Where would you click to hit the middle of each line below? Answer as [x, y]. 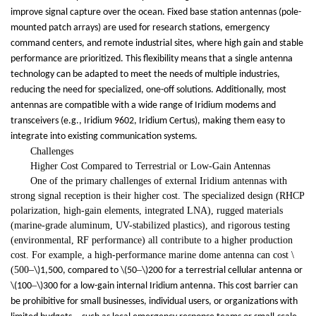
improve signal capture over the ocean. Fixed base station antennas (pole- [156, 13]
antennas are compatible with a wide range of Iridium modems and [143, 106]
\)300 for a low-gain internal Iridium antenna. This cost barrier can [167, 286]
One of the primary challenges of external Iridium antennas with [159, 181]
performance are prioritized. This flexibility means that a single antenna [152, 59]
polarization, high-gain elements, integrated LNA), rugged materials [147, 211]
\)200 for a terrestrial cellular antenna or [222, 271]
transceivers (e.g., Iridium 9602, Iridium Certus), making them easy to [148, 121]
